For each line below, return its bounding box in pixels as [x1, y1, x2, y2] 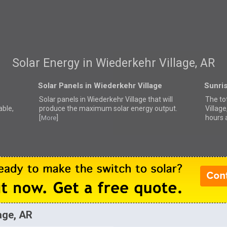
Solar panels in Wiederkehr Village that [39, 95, 163, 103]
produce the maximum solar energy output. [39, 104, 177, 112]
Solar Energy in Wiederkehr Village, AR [12, 56, 215, 70]
